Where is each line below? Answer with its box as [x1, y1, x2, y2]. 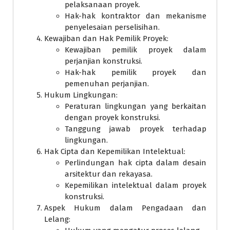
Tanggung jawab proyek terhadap [65, 124, 206, 133]
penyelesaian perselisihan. [65, 22, 160, 32]
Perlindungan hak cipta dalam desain [65, 158, 206, 167]
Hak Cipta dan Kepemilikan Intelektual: [44, 146, 185, 156]
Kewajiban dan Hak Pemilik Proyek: [44, 33, 168, 43]
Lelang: [44, 214, 70, 224]
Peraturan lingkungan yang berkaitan [65, 101, 206, 111]
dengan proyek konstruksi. [65, 112, 160, 122]
